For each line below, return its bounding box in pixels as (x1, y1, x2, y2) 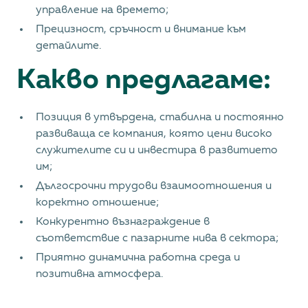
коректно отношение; (36, 197, 159, 208)
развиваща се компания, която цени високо (36, 129, 272, 140)
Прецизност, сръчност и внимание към (36, 24, 246, 35)
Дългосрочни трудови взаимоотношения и (36, 181, 272, 192)
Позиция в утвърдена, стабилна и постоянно (36, 112, 284, 123)
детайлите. (36, 41, 101, 52)
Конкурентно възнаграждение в (36, 217, 210, 228)
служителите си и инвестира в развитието (36, 145, 278, 156)
